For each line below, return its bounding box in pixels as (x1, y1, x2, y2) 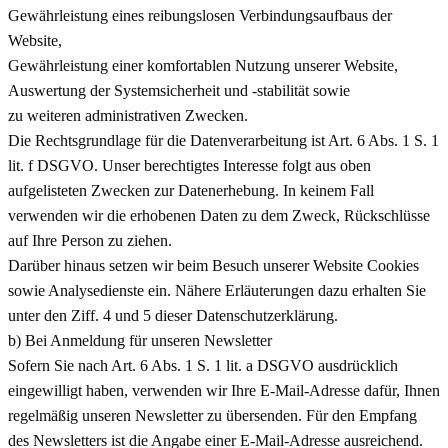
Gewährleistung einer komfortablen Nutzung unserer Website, (8, 56, 398, 74)
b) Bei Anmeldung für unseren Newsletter (8, 331, 272, 349)
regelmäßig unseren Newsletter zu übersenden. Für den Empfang (8, 406, 417, 424)
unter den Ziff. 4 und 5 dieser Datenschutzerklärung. (8, 306, 338, 324)
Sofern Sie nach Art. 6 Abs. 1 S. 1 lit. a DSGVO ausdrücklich (8, 356, 398, 374)
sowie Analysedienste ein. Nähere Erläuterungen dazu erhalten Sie (8, 281, 426, 299)
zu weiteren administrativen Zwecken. (8, 106, 248, 124)
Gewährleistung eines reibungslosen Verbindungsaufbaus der (8, 6, 392, 24)
